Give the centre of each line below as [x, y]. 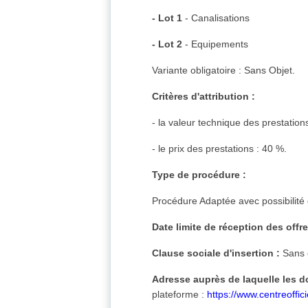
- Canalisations [216, 18]
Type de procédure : [199, 175]
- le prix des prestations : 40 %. [220, 149]
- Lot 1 [167, 18]
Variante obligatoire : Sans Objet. [224, 70]
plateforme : [180, 295]
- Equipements [216, 44]
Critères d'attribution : [204, 97]
